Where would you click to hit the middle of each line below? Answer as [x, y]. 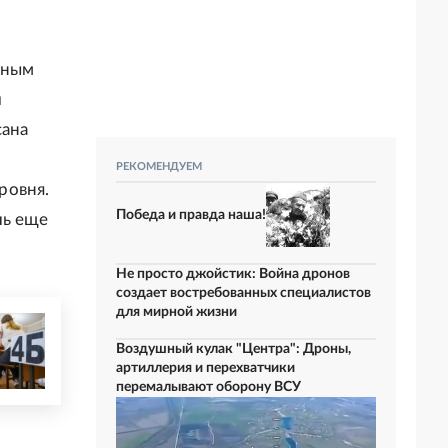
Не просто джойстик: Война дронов [233, 274]
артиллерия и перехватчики [205, 368]
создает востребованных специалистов [243, 293]
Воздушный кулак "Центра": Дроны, [233, 349]
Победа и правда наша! [191, 214]
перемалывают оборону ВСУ [208, 387]
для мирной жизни [176, 312]
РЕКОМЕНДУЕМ [159, 166]
